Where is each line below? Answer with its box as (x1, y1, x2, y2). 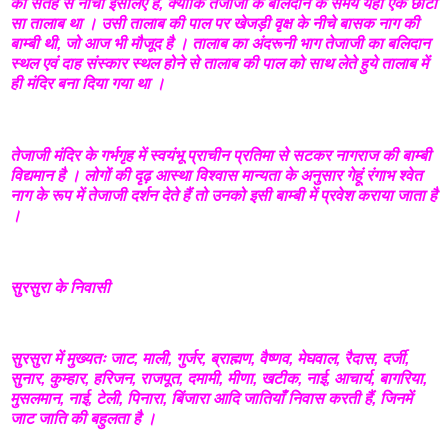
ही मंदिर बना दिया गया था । (10, 75, 165, 93)
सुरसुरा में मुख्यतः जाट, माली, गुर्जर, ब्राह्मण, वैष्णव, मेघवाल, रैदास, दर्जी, (10, 350, 409, 368)
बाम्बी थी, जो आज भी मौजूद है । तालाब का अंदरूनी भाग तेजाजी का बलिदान (10, 35, 430, 53)
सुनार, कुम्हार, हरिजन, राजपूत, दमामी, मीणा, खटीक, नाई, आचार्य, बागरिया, (10, 370, 427, 388)
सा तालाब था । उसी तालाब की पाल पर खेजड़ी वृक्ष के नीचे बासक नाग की (10, 15, 419, 33)
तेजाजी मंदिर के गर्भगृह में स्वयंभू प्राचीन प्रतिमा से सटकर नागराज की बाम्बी (10, 146, 431, 164)
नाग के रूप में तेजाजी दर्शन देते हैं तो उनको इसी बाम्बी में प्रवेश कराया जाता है (10, 186, 437, 204)
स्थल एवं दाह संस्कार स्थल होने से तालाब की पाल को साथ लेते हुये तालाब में (10, 55, 428, 73)
